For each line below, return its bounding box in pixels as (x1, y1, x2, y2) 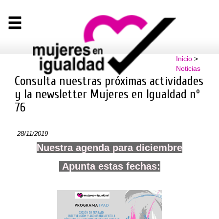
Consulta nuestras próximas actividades (15, 74, 203, 88)
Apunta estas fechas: (59, 160, 160, 172)
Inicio (175, 55, 192, 63)
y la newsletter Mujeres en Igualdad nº (15, 87, 200, 102)
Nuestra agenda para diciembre (37, 142, 182, 153)
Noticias (175, 65, 200, 72)
